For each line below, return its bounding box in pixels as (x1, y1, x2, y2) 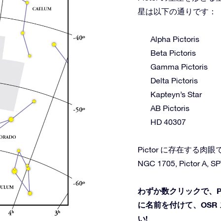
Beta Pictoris (150, 48, 196, 57)
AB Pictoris (150, 104, 189, 112)
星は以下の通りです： (138, 7, 217, 16)
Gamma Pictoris (150, 62, 208, 71)
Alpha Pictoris (150, 35, 199, 43)
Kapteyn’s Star (150, 90, 202, 99)
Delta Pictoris (150, 76, 198, 85)
